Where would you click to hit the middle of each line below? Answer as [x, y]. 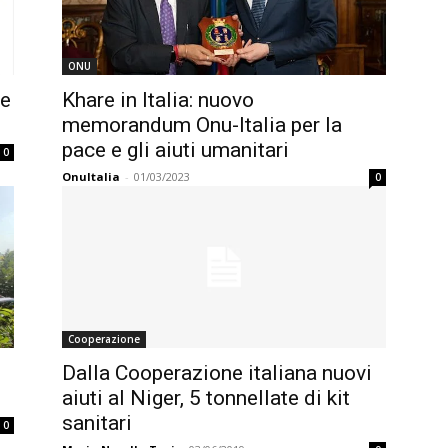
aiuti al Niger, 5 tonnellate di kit [206, 398]
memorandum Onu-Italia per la [202, 125]
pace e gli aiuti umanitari [175, 150]
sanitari [97, 423]
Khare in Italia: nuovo [158, 100]
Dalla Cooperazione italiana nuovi [217, 373]
